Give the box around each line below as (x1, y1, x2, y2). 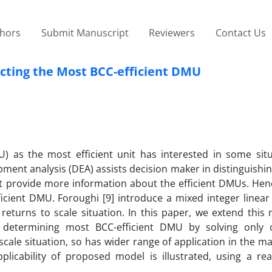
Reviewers (149, 25, 195, 39)
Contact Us (215, 25, 266, 39)
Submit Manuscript (41, 25, 129, 39)
